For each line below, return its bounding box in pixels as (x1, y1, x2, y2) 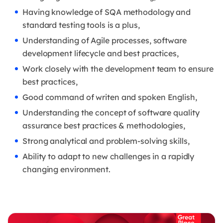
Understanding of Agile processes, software (22, 35, 187, 45)
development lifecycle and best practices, (22, 48, 179, 58)
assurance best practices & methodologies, (22, 120, 185, 130)
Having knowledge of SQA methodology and (22, 6, 191, 17)
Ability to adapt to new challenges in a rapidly (22, 151, 195, 161)
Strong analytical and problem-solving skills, (22, 135, 190, 146)
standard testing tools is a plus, (22, 19, 140, 30)
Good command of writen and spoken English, (22, 92, 197, 102)
